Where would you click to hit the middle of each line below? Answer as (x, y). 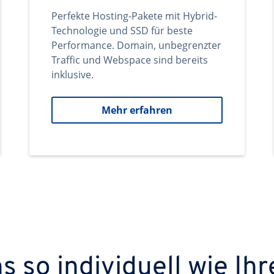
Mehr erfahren (137, 110)
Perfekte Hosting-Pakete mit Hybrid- (134, 16)
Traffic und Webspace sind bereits (130, 60)
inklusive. (72, 75)
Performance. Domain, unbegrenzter (136, 45)
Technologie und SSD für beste (122, 31)
